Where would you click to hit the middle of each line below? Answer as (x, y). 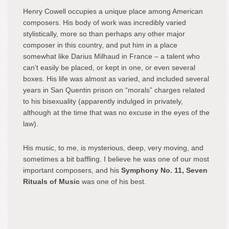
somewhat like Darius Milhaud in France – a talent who (111, 56)
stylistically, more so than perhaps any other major (104, 34)
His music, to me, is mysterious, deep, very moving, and (113, 148)
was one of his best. (113, 181)
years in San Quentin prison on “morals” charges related (114, 90)
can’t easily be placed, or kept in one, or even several (109, 67)
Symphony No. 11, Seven (164, 170)
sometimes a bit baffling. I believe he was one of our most (116, 159)
